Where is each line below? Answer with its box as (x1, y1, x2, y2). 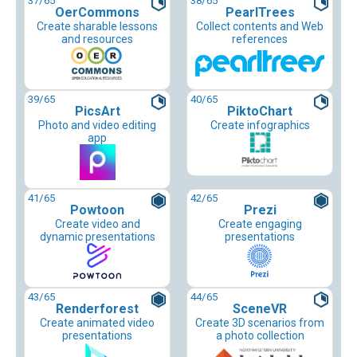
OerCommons (55, 5, 139, 21)
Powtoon (70, 202, 124, 218)
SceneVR (233, 301, 287, 317)
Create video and (54, 218, 140, 231)
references (232, 33, 288, 46)
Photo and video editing (38, 119, 156, 132)
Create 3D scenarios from (195, 316, 324, 330)
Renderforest (56, 301, 139, 317)
